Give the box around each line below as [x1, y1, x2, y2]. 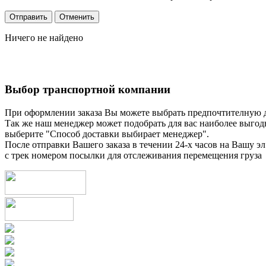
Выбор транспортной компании [5, 83, 170, 96]
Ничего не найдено [5, 33, 83, 43]
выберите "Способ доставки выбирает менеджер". [5, 128, 209, 139]
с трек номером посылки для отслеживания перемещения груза [5, 150, 262, 160]
